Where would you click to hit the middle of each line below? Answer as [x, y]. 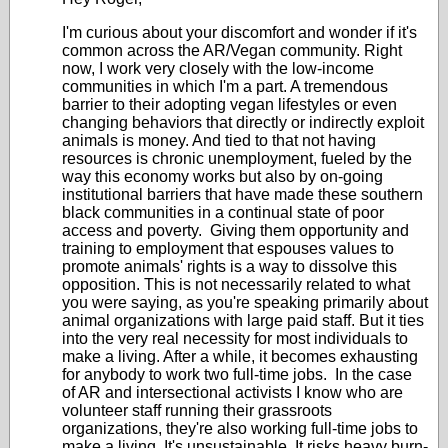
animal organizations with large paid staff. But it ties [243, 320]
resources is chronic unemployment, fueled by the [237, 158]
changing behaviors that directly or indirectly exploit [243, 122]
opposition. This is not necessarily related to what [236, 284]
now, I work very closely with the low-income [218, 68]
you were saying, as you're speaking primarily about [245, 302]
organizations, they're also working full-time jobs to [240, 428]
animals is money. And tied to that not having [219, 140]
